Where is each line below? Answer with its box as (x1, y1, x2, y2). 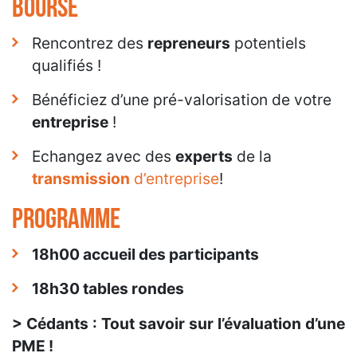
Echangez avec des (32, 147, 175, 166)
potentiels (230, 33, 306, 53)
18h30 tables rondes (32, 279, 184, 298)
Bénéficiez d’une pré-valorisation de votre (32, 90, 331, 109)
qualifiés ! (32, 56, 101, 75)
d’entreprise (130, 169, 219, 188)
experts (175, 147, 233, 166)
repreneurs (147, 33, 230, 53)
